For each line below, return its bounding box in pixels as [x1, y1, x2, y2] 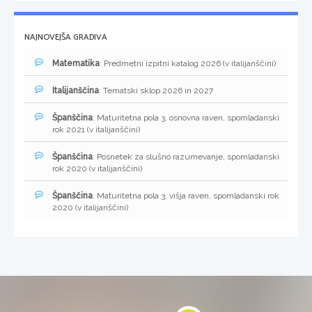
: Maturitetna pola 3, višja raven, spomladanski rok [93, 191, 279, 201]
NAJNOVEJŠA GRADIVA [24, 31, 107, 45]
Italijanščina [52, 86, 99, 96]
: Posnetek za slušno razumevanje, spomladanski [93, 152, 279, 162]
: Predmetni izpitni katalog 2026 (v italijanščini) [100, 58, 276, 69]
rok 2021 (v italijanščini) [52, 125, 140, 135]
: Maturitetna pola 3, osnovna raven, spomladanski [93, 113, 279, 123]
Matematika [52, 58, 100, 69]
